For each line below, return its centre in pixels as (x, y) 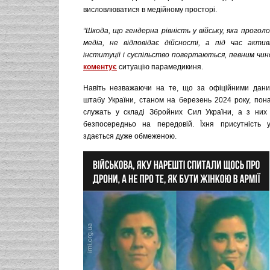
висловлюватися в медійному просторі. (150, 10)
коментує (100, 67)
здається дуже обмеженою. (130, 136)
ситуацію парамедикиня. (160, 67)
